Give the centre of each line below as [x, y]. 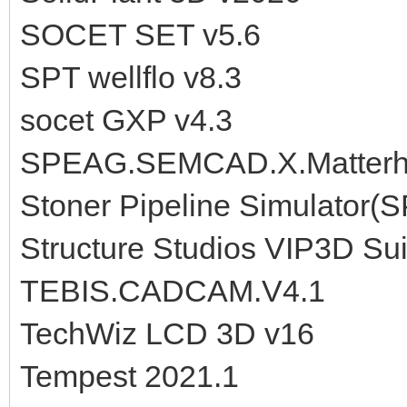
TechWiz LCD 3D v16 [167, 333]
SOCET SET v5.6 [140, 34]
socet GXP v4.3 [126, 119]
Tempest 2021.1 [129, 376]
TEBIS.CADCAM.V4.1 [173, 290]
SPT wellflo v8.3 [131, 77]
